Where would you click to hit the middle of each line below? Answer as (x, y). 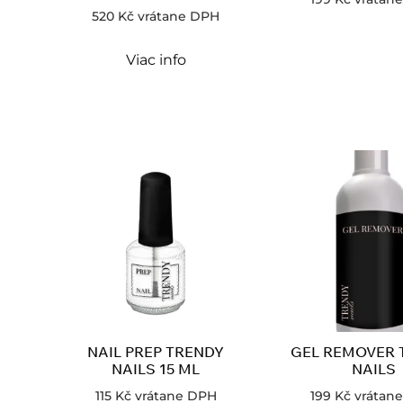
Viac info (156, 59)
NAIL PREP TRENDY (156, 351)
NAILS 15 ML (156, 368)
